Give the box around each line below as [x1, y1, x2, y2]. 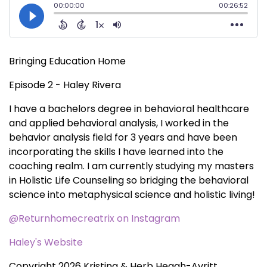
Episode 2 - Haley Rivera [9, 77, 121, 92]
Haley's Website [9, 235, 83, 249]
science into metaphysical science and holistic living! [9, 187, 255, 201]
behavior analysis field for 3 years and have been [9, 130, 237, 144]
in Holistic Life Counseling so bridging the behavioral [9, 173, 249, 187]
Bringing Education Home [9, 54, 126, 68]
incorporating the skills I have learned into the [9, 144, 223, 159]
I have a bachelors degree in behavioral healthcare [9, 101, 249, 116]
